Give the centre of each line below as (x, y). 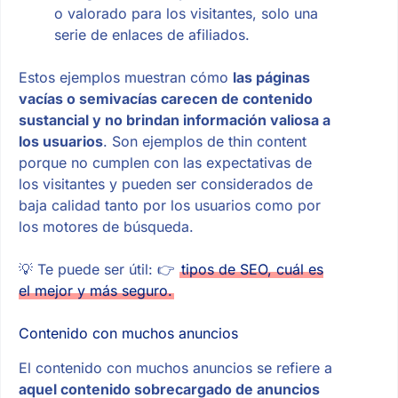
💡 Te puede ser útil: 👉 (99, 270)
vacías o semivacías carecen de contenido (165, 99)
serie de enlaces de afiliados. (151, 35)
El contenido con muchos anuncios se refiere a (175, 367)
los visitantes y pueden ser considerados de (165, 184)
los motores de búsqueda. (106, 227)
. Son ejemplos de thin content (204, 142)
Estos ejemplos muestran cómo (125, 78)
